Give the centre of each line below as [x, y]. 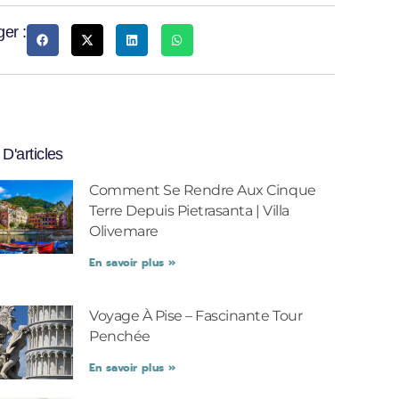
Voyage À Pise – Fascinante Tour [196, 316]
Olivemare [124, 231]
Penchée [120, 336]
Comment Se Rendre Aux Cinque [203, 190]
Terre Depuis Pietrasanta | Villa [189, 211]
